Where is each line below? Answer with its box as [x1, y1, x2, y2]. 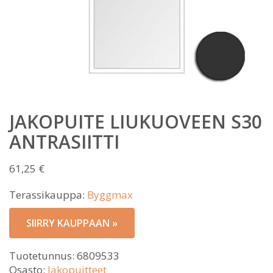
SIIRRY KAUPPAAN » [26, 216, 118, 230]
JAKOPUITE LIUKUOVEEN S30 [9, 109, 262, 134]
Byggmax [87, 188, 133, 202]
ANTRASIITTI [9, 129, 119, 154]
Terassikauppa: [9, 188, 87, 202]
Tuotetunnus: [9, 249, 77, 263]
